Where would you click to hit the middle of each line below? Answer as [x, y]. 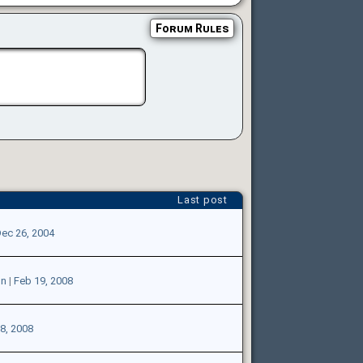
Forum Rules [192, 29]
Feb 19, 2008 [43, 281]
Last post [202, 200]
